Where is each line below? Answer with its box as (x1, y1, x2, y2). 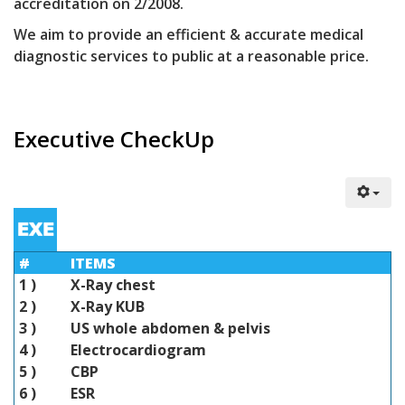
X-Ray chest (71, 275, 155, 295)
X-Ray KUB (71, 297, 145, 316)
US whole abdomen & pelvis (71, 318, 270, 338)
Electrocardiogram (71, 340, 206, 360)
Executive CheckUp (14, 124, 214, 154)
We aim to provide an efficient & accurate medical (14, 24, 363, 44)
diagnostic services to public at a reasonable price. (14, 46, 369, 66)
